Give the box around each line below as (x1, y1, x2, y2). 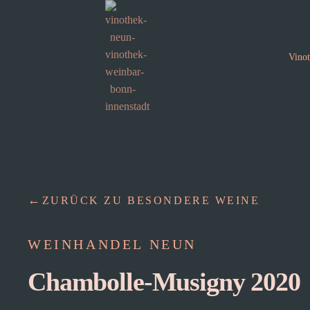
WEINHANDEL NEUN (28, 237, 197, 252)
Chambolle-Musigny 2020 (28, 267, 300, 296)
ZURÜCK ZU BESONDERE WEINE (42, 194, 260, 206)
